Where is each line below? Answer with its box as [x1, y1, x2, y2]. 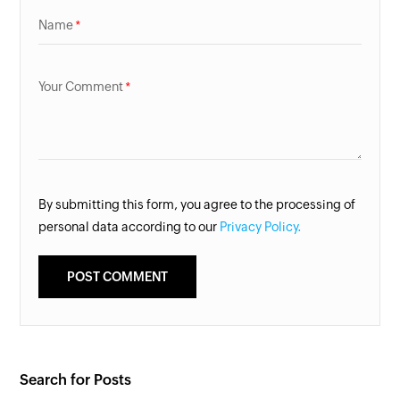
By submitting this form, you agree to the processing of [38, 197, 356, 212]
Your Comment [38, 79, 124, 95]
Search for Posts [20, 371, 132, 389]
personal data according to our [38, 220, 221, 235]
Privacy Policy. [220, 220, 303, 235]
